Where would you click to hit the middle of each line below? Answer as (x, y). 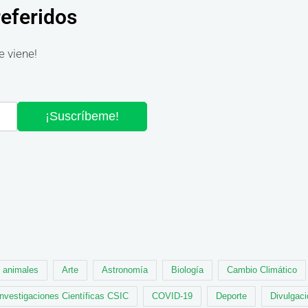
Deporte (231, 296)
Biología (187, 270)
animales (21, 270)
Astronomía (125, 270)
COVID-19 (172, 296)
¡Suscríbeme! (82, 117)
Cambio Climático (262, 270)
